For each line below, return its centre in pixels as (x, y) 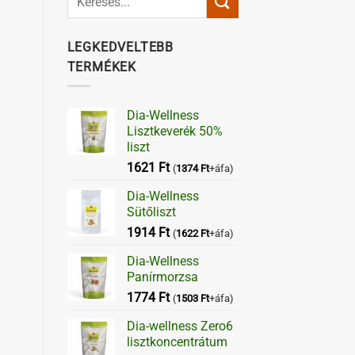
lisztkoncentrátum (177, 342)
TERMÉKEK (101, 67)
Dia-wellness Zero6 (179, 326)
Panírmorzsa (162, 277)
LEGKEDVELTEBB (120, 47)
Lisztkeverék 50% (174, 132)
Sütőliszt (151, 212)
